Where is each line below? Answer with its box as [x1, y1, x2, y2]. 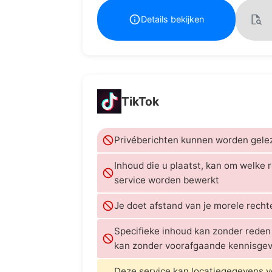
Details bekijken [141, 14, 204, 25]
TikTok [121, 93, 159, 109]
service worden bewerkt [114, 174, 219, 186]
